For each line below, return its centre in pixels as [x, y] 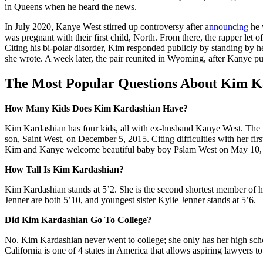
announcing [227, 26]
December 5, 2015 [112, 139]
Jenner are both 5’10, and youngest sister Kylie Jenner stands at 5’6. [130, 200]
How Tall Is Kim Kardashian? [65, 169]
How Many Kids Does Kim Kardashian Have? [97, 108]
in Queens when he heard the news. [71, 6]
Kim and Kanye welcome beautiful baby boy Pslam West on [118, 149]
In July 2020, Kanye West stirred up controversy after [105, 26]
